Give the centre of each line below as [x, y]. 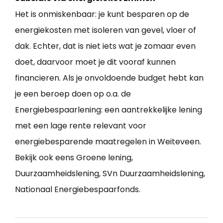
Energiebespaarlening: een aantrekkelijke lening [109, 110]
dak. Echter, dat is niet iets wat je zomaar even [105, 46]
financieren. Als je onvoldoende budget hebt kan [109, 78]
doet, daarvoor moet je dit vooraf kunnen [95, 62]
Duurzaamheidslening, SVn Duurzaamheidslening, [110, 174]
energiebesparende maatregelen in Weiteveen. [108, 142]
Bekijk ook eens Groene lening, [74, 158]
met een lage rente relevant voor [81, 126]
